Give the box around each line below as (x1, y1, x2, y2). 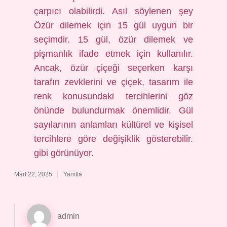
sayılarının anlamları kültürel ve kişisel (34, 120, 193, 130)
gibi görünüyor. (34, 148, 94, 158)
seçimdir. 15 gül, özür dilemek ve (34, 34, 193, 45)
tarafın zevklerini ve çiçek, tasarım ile (34, 77, 193, 87)
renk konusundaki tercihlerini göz (34, 91, 193, 101)
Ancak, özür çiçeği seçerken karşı (34, 63, 193, 73)
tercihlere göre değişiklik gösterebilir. (34, 134, 193, 144)
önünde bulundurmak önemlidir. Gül (34, 105, 193, 116)
